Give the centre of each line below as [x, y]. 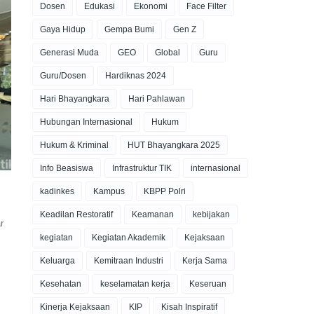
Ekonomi [151, 6]
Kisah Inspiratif [189, 307]
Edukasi [100, 6]
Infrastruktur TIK [142, 168]
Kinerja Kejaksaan [75, 307]
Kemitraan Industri [129, 261]
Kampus [109, 191]
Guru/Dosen [63, 76]
